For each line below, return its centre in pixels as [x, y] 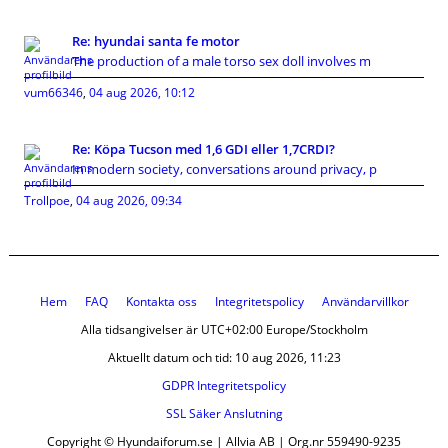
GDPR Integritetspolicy [224, 385]
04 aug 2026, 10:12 [142, 92]
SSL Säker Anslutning [224, 413]
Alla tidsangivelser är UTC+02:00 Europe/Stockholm [224, 329]
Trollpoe [47, 200]
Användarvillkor [365, 301]
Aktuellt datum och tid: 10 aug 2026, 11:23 [224, 357]
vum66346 [53, 92]
